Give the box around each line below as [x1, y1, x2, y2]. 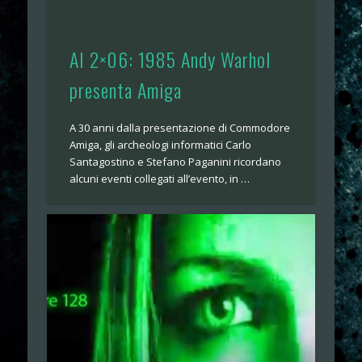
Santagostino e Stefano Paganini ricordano [69, 154, 282, 170]
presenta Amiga [69, 75, 183, 105]
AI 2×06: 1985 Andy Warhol [69, 44, 271, 74]
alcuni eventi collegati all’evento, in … [69, 171, 250, 187]
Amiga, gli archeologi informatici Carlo [69, 137, 252, 153]
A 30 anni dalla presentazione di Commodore [69, 120, 291, 136]
